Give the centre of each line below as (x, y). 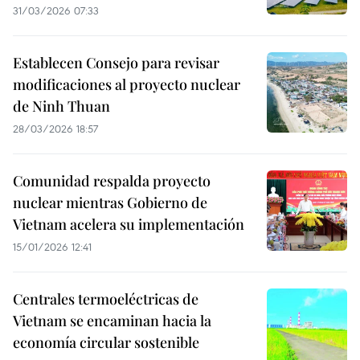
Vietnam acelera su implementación (129, 224)
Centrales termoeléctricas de (106, 299)
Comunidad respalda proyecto (112, 181)
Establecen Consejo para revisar (116, 63)
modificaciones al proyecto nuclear (127, 84)
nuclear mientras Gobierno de (110, 202)
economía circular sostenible (106, 342)
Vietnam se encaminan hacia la (112, 321)
